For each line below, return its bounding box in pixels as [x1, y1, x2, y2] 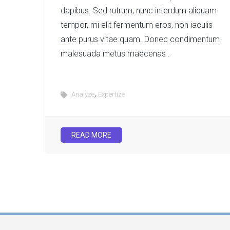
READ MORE [71, 131, 111, 139]
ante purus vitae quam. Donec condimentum [61, 34, 220, 44]
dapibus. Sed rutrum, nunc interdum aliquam [61, 6, 217, 15]
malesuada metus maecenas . [61, 49, 170, 59]
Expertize [98, 90, 125, 98]
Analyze [71, 90, 94, 98]
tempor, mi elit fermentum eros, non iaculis [61, 20, 213, 30]
